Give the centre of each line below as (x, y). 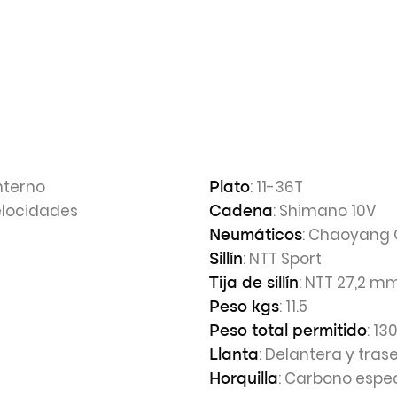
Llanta (234, 355)
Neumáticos (256, 236)
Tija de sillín (254, 284)
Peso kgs (244, 307)
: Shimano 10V (324, 211)
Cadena (241, 212)
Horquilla (244, 379)
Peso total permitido (288, 331)
